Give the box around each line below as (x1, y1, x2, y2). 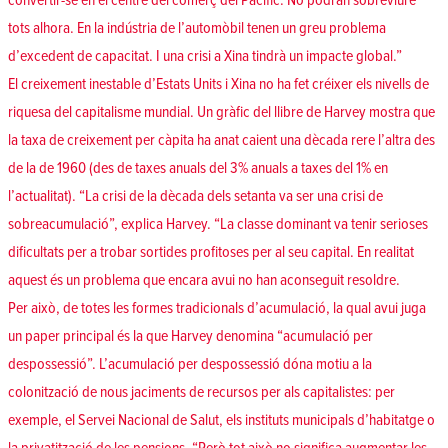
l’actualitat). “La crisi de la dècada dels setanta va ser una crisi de (8, 186, 383, 207)
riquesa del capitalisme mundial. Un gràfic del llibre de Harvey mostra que (8, 102, 435, 123)
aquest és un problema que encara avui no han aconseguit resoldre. (8, 270, 400, 291)
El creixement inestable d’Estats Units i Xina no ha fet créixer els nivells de (8, 74, 429, 95)
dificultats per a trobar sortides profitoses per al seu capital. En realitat (8, 242, 414, 263)
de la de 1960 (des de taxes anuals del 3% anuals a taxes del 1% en (8, 158, 388, 179)
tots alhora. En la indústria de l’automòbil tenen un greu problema (8, 18, 386, 39)
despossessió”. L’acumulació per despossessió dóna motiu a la (8, 354, 372, 375)
